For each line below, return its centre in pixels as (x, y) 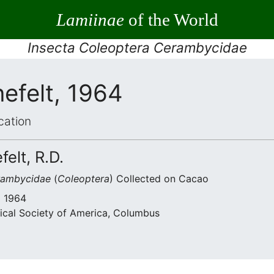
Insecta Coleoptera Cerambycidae (137, 47)
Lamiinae (90, 19)
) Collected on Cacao (159, 179)
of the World (171, 19)
